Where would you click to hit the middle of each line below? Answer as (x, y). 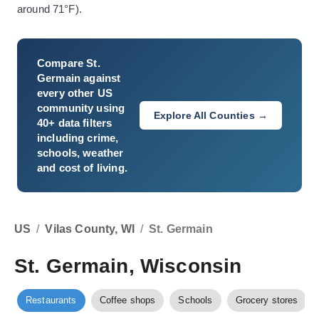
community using (81, 108)
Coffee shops (127, 300)
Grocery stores (267, 300)
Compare (62, 63)
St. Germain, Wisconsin (128, 266)
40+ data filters (75, 123)
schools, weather (80, 153)
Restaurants (51, 300)
